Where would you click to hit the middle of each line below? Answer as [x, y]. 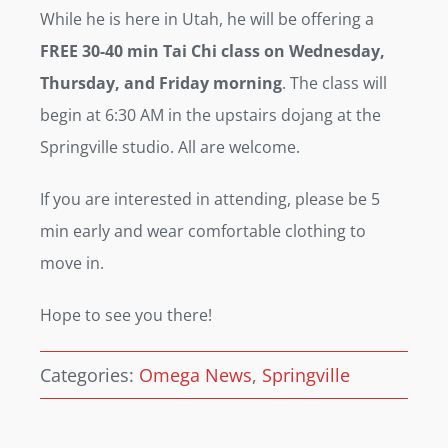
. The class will [334, 82]
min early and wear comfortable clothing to [203, 230]
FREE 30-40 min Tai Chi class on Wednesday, [212, 50]
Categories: [89, 374]
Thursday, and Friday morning [161, 82]
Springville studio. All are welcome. [170, 146]
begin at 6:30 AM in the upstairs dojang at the [210, 114]
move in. [72, 262]
